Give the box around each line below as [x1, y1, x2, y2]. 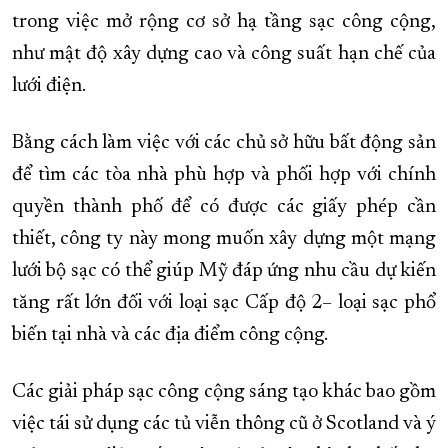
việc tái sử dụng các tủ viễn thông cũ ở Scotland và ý [12, 414, 436, 435]
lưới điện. [12, 76, 86, 97]
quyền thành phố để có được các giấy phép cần [12, 197, 436, 218]
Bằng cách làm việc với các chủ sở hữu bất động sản [12, 133, 436, 154]
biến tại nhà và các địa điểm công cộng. [12, 325, 328, 346]
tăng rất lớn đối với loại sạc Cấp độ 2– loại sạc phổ [12, 293, 436, 314]
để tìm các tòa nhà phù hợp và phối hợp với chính [12, 165, 436, 186]
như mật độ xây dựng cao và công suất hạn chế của [12, 44, 436, 65]
